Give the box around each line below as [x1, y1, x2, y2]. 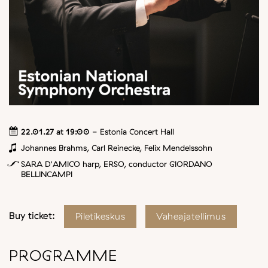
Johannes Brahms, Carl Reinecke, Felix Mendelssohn [21, 142, 212, 153]
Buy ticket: [9, 209, 55, 221]
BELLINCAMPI [21, 168, 72, 179]
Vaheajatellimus [156, 209, 226, 222]
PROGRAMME [9, 245, 118, 265]
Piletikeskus [75, 209, 126, 222]
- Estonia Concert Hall [90, 126, 174, 136]
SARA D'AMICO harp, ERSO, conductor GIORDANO [21, 158, 212, 169]
